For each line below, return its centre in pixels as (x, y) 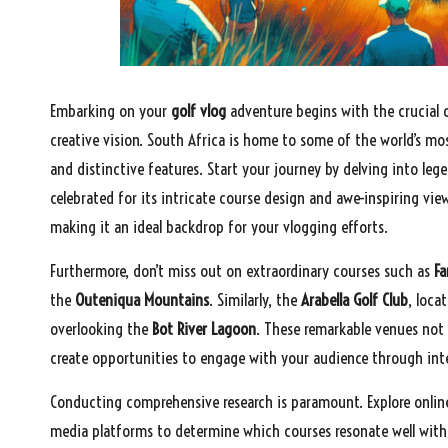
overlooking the (101, 328)
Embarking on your (110, 110)
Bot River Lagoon (204, 328)
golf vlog (198, 110)
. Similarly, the (255, 299)
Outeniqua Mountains (142, 299)
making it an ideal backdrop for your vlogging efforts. (219, 226)
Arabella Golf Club (354, 299)
